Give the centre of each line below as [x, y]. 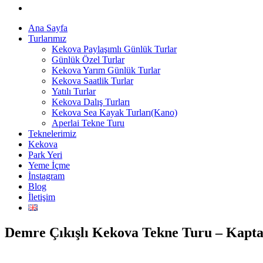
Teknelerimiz [52, 134]
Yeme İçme [49, 166]
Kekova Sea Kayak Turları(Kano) [114, 113]
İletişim [42, 197]
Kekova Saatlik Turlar [92, 81]
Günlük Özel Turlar [88, 60]
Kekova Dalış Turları [91, 102]
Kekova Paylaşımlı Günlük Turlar [114, 49]
